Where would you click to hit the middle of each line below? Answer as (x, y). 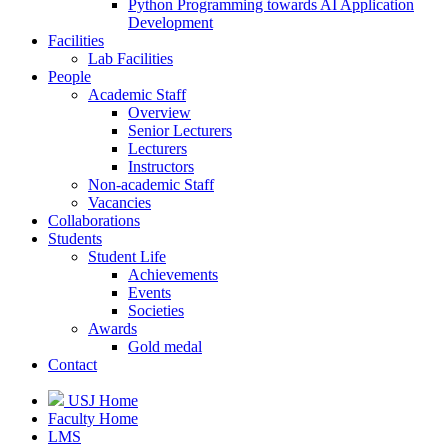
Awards (112, 328)
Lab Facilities (130, 58)
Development (170, 22)
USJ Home (101, 400)
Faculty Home (93, 418)
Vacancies (119, 202)
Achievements (173, 274)
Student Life (127, 256)
